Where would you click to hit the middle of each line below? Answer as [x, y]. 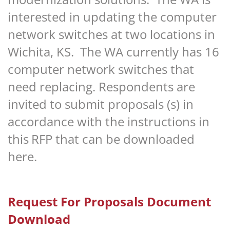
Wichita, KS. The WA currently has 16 [113, 52]
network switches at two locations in [111, 34]
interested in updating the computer [112, 17]
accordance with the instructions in [109, 122]
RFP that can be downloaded [113, 139]
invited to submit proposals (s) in [101, 104]
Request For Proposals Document [109, 202]
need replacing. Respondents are [101, 87]
